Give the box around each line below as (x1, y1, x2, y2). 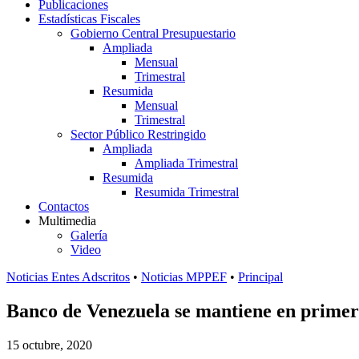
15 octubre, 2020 (6, 337, 92, 352)
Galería (71, 228, 107, 242)
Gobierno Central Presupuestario (71, 26, 236, 40)
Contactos (38, 200, 89, 213)
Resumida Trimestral (135, 185, 239, 199)
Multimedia (38, 214, 96, 228)
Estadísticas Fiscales (38, 12, 140, 26)
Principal (238, 270, 283, 284)
